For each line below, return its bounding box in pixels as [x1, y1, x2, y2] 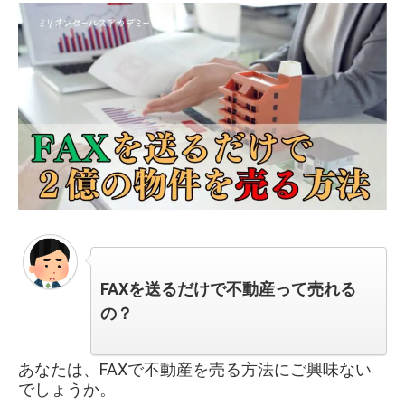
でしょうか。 [18, 380, 116, 400]
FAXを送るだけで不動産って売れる [100, 279, 356, 299]
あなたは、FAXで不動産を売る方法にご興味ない [18, 360, 372, 380]
